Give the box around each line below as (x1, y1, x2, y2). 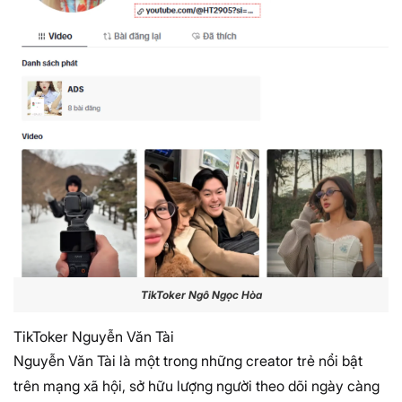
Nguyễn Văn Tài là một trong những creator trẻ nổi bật (13, 351, 363, 370)
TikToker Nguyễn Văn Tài (13, 327, 174, 345)
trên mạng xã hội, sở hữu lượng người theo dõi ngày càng (13, 376, 380, 395)
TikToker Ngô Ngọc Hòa (140, 288, 262, 302)
